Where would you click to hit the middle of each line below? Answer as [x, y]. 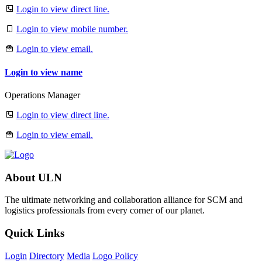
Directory [47, 256]
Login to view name [44, 72]
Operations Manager [42, 95]
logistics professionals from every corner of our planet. [105, 211]
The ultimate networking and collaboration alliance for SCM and [124, 200]
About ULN [33, 177]
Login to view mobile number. [72, 29]
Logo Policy [115, 256]
